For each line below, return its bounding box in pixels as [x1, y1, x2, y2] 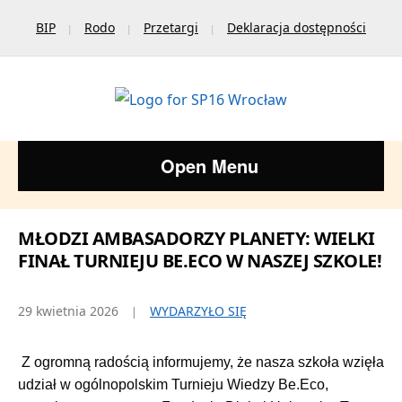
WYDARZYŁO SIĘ [150, 301, 247, 319]
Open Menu [160, 152, 258, 179]
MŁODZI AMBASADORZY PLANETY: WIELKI [18, 225, 374, 250]
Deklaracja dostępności [227, 19, 366, 36]
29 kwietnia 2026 [18, 301, 118, 319]
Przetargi [144, 19, 198, 36]
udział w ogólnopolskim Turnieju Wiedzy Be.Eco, [18, 376, 328, 392]
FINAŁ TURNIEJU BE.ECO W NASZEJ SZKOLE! [18, 248, 381, 273]
